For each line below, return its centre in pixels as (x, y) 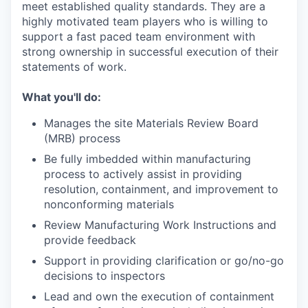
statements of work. (74, 67)
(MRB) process (82, 138)
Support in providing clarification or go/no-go (164, 261)
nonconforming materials (109, 204)
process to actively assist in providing (143, 174)
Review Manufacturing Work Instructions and (160, 225)
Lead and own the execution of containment (159, 296)
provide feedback (90, 240)
